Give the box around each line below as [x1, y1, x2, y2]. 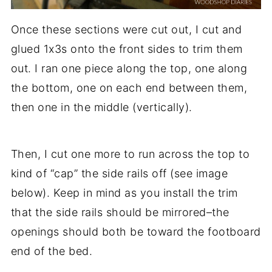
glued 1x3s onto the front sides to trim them [10, 42, 243, 56]
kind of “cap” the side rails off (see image [10, 167, 228, 180]
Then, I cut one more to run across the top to [10, 148, 250, 161]
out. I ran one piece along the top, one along [10, 62, 248, 75]
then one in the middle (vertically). [10, 101, 192, 114]
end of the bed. [10, 245, 93, 258]
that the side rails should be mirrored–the [10, 206, 229, 219]
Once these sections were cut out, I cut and [10, 23, 242, 36]
